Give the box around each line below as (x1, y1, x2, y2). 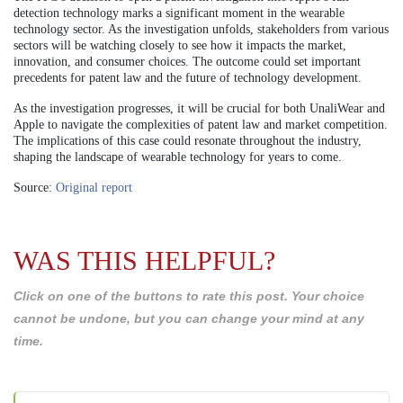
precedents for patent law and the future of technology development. (13, 71, 362, 85)
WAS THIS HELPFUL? (13, 246, 275, 276)
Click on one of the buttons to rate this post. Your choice (13, 289, 364, 304)
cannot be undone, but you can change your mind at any (13, 311, 364, 327)
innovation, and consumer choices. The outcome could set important (13, 55, 361, 69)
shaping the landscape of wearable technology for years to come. (13, 150, 342, 165)
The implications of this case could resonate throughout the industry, (13, 134, 362, 148)
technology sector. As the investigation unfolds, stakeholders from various (13, 22, 389, 37)
